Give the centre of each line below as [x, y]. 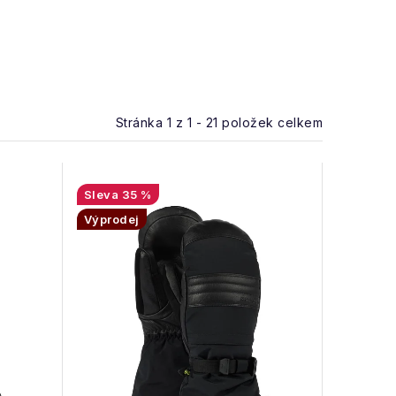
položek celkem [270, 122]
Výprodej [111, 219]
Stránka [141, 122]
